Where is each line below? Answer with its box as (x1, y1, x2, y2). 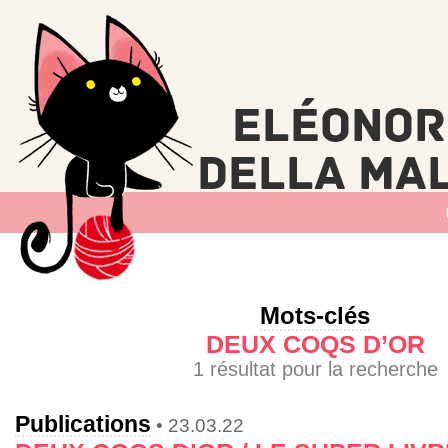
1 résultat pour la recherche (192, 357, 438, 380)
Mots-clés (260, 302, 370, 330)
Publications (15, 410, 151, 437)
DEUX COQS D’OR (205, 330, 425, 359)
